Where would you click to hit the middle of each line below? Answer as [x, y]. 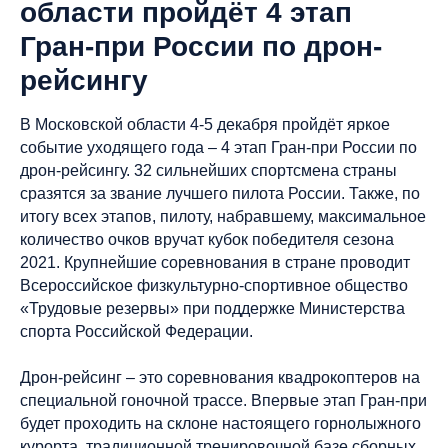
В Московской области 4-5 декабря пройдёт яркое [205, 124]
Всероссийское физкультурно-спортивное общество [214, 285]
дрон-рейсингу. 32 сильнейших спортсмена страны [208, 170]
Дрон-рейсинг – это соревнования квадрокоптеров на [220, 377]
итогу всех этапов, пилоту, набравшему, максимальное [223, 216]
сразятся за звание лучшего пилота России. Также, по [220, 193]
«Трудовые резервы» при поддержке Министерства [212, 308]
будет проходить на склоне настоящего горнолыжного [220, 423]
